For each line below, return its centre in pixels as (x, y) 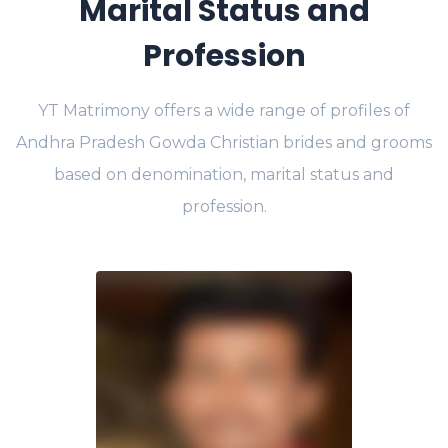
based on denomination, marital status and (224, 174)
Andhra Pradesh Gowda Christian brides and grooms (224, 142)
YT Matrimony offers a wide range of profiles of (224, 110)
